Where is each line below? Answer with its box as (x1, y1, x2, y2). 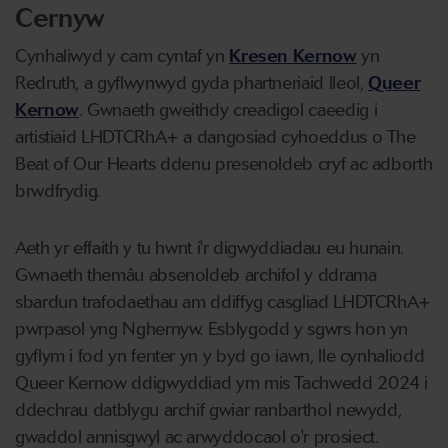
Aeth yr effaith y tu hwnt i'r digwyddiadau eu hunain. (15, 237, 404, 259)
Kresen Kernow (229, 45, 357, 67)
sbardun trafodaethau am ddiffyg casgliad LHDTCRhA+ (15, 291, 432, 313)
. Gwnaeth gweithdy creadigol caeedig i (78, 99, 378, 121)
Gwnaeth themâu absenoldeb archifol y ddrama (15, 264, 377, 286)
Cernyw (15, 2, 105, 34)
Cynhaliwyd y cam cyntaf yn (15, 45, 230, 67)
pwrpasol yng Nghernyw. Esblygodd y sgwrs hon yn (15, 318, 409, 340)
